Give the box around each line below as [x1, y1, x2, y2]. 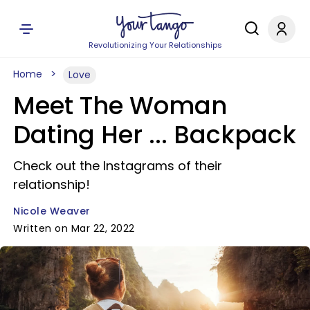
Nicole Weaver [13, 204, 91, 218]
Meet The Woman [13, 89, 227, 122]
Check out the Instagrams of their [13, 157, 222, 174]
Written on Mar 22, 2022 [13, 221, 135, 235]
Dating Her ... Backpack [13, 118, 296, 152]
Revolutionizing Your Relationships [88, 39, 222, 51]
